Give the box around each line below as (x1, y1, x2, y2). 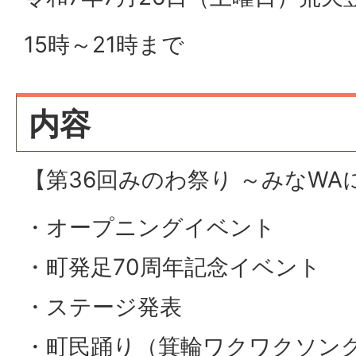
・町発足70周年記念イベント (24, 253, 321, 281)
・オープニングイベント (24, 213, 276, 241)
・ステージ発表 (24, 292, 182, 320)
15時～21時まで (24, 31, 184, 59)
